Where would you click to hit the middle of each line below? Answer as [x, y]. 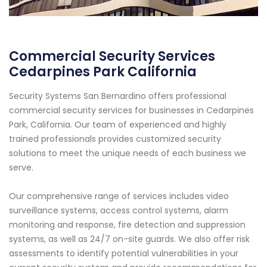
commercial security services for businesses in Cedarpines [131, 110]
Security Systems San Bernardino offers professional [118, 96]
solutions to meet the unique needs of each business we [128, 153]
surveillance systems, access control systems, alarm [119, 210]
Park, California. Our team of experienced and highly [118, 124]
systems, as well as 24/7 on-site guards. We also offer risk [129, 239]
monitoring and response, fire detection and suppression [127, 224]
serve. [21, 167]
